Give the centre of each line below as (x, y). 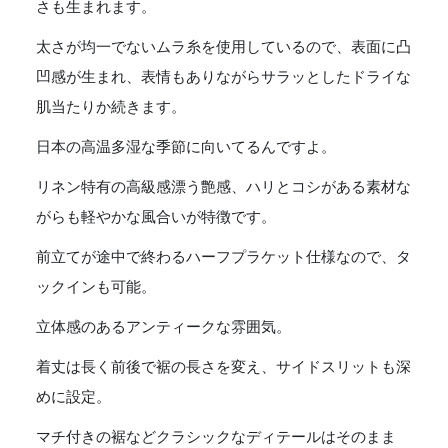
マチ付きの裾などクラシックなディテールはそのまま (216, 437)
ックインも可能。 (96, 287)
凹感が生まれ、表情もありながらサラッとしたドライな (223, 77)
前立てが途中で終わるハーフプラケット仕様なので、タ (223, 257)
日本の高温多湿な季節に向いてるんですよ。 (186, 147)
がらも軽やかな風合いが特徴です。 (156, 217)
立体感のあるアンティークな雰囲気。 (163, 327)
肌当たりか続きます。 (111, 107)
